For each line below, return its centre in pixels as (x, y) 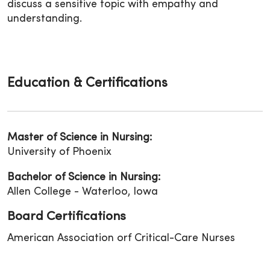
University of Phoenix (59, 152)
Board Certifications (67, 217)
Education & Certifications (87, 83)
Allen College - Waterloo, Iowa (83, 192)
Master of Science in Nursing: (80, 137)
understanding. (45, 19)
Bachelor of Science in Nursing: (84, 177)
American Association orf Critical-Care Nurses (121, 238)
